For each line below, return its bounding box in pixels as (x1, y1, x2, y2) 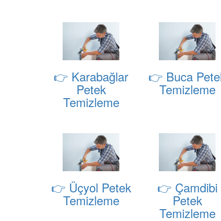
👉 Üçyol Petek (51, 179, 131, 196)
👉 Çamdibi (157, 179, 218, 196)
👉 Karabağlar (54, 68, 128, 85)
